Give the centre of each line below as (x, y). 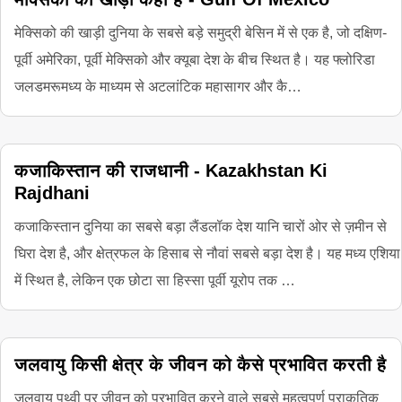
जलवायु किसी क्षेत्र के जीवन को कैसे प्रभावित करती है (201, 364)
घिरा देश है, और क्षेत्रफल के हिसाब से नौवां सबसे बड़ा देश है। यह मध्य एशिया (207, 253)
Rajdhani (52, 193)
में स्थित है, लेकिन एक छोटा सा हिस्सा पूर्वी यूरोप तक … (155, 280)
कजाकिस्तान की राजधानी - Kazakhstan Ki (171, 170)
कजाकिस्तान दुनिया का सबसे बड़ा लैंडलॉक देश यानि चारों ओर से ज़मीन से (201, 227)
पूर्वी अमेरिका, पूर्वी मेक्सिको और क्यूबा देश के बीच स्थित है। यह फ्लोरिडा (195, 60)
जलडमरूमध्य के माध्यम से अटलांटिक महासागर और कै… (158, 87)
